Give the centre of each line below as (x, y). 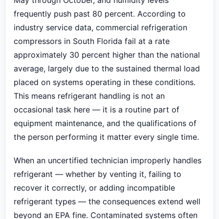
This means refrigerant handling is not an (89, 96)
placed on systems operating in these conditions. (105, 82)
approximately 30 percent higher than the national (107, 55)
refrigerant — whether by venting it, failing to (98, 174)
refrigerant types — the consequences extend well (107, 201)
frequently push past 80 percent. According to (100, 14)
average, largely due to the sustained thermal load (107, 68)
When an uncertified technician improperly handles (108, 160)
